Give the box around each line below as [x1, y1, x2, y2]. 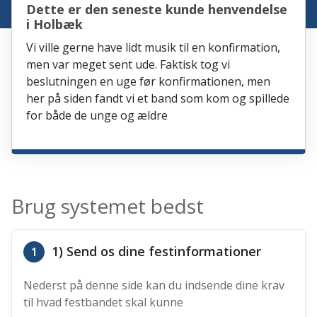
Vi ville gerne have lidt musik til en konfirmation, [26, 40, 281, 56]
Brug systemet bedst [11, 192, 204, 220]
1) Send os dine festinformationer [48, 243, 262, 260]
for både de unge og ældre [26, 108, 168, 124]
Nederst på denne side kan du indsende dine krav [23, 277, 285, 294]
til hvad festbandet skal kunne [23, 294, 184, 311]
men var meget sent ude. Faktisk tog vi [26, 57, 231, 73]
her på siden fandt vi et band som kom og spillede [26, 91, 290, 107]
